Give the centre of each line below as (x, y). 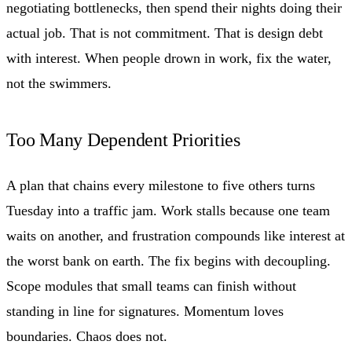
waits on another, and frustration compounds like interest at (176, 235)
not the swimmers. (59, 83)
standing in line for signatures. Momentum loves (145, 311)
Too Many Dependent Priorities (124, 139)
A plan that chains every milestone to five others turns (161, 185)
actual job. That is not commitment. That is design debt (165, 33)
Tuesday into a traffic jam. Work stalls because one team (168, 210)
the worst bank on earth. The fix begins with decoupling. (169, 260)
